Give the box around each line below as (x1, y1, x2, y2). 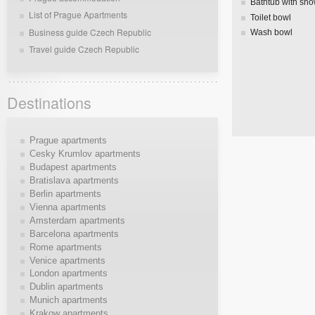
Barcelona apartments (29, 228, 119, 239)
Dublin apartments (29, 281, 103, 292)
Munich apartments (29, 295, 108, 306)
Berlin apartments (29, 188, 101, 199)
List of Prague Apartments (29, 8, 128, 21)
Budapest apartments (29, 161, 117, 172)
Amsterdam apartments (29, 214, 125, 226)
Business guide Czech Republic (29, 25, 152, 38)
